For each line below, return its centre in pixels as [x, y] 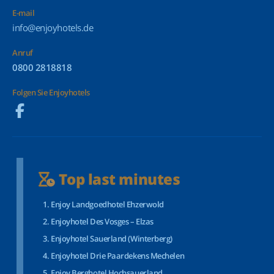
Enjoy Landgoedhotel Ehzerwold [107, 204]
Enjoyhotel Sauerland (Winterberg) [112, 239]
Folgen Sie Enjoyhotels [51, 92]
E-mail [24, 13]
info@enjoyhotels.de [53, 28]
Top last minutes [118, 179]
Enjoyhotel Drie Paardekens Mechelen [118, 256]
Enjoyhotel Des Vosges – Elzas [102, 221]
